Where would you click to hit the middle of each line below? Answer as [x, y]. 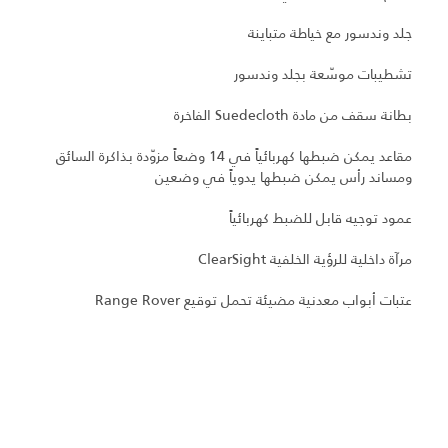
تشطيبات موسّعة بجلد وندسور [323, 74]
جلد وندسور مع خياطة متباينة [330, 33]
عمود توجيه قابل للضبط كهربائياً [320, 218]
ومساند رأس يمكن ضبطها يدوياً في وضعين [283, 177]
